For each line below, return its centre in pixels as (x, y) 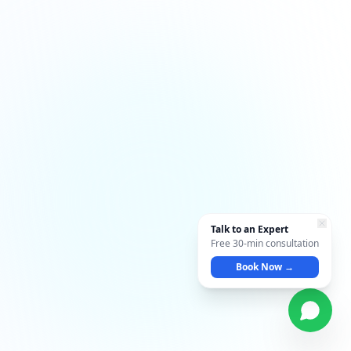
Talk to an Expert (250, 229)
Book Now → (265, 267)
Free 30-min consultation (265, 243)
